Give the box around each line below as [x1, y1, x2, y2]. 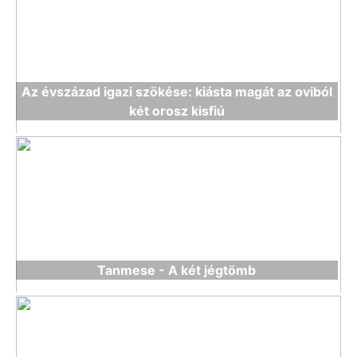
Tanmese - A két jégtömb [97, 262, 257, 278]
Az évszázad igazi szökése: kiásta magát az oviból [21, 84, 332, 100]
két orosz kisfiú [128, 103, 225, 119]
